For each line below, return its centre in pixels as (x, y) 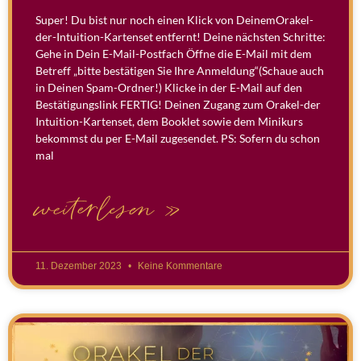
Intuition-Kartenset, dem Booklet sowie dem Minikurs (169, 122)
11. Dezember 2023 (80, 266)
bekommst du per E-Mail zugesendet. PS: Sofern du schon (178, 139)
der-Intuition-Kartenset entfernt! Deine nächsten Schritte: (180, 37)
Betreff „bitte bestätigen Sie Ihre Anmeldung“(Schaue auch (180, 71)
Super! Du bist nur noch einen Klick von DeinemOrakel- (174, 20)
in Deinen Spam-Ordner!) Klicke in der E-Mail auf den (169, 88)
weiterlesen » (108, 210)
